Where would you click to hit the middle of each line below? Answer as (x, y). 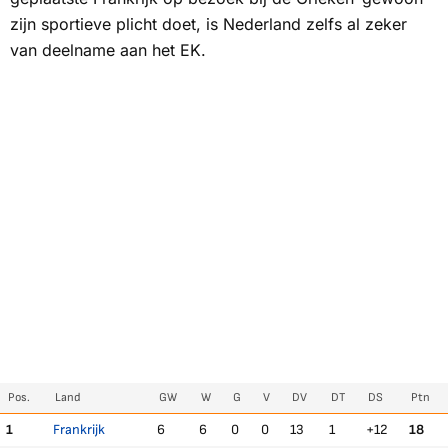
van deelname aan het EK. (108, 50)
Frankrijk (79, 429)
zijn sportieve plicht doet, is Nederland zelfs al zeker (208, 24)
